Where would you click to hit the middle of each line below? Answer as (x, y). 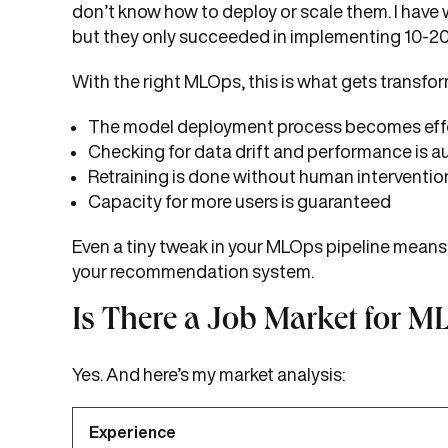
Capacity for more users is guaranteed (239, 201)
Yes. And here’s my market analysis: (208, 374)
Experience (132, 432)
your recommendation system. (193, 271)
